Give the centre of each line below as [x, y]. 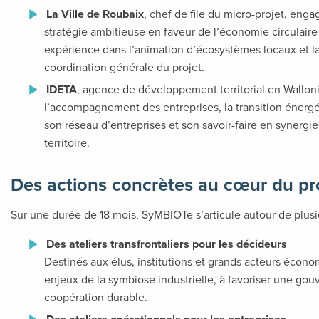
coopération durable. [96, 297]
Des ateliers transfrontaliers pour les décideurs [167, 244]
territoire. [67, 143]
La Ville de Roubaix [95, 14]
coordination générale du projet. [125, 67]
